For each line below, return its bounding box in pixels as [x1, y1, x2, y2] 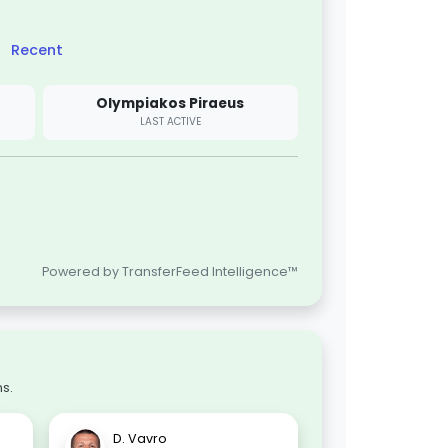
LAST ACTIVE [139, 114, 201, 130]
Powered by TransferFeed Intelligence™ [42, 263, 298, 281]
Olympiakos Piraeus [96, 93, 245, 113]
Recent [11, 40, 63, 60]
